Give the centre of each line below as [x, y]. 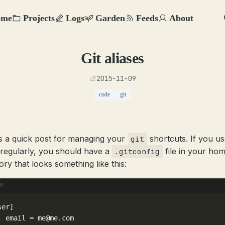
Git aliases [113, 58]
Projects [39, 18]
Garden [110, 18]
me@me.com [56, 218]
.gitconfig [137, 151]
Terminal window [142, 190]
